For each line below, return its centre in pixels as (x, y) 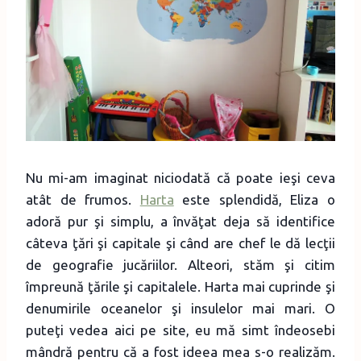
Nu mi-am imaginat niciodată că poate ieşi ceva (180, 178)
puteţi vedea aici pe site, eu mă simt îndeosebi (180, 330)
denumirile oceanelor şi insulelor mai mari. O (180, 309)
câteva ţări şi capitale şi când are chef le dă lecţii (180, 243)
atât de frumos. (83, 200)
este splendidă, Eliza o (255, 200)
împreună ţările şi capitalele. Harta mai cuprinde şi (180, 287)
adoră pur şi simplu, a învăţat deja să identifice (180, 222)
